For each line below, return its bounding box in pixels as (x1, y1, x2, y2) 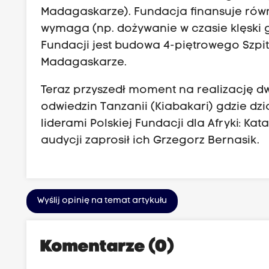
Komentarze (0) (41, 238, 175, 256)
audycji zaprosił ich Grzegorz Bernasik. (41, 134, 260, 147)
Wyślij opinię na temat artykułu (37, 196, 168, 205)
